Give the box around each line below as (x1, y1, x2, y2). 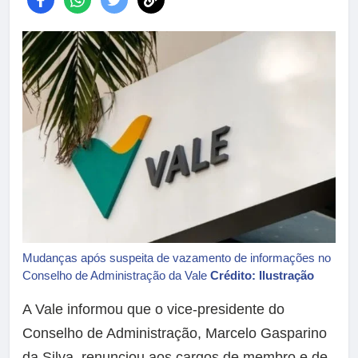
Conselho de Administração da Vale (22, 268, 210, 283)
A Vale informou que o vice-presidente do (22, 301, 284, 318)
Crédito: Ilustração (210, 268, 314, 283)
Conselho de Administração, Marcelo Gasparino (22, 325, 327, 342)
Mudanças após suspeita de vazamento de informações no (22, 251, 331, 265)
